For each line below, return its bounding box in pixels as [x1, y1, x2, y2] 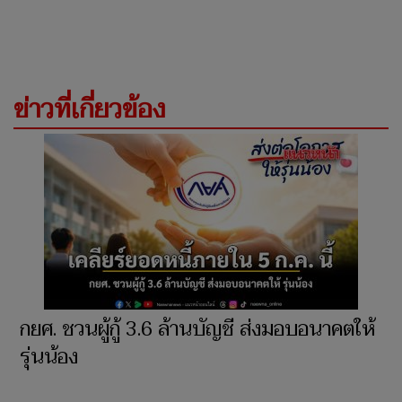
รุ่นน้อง [20, 340, 78, 375]
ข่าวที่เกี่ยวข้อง [13, 88, 165, 132]
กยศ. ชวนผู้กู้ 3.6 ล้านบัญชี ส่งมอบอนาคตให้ [20, 312, 375, 347]
